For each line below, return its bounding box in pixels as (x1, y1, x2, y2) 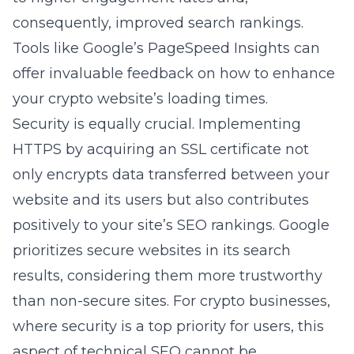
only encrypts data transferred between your (13, 166, 330, 183)
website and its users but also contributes (13, 191, 309, 209)
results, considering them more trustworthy (13, 267, 322, 284)
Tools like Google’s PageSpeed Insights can (13, 40, 320, 57)
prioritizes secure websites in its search (13, 242, 291, 259)
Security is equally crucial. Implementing (13, 115, 301, 133)
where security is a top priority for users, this (13, 318, 324, 335)
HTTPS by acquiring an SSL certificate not (13, 141, 309, 158)
